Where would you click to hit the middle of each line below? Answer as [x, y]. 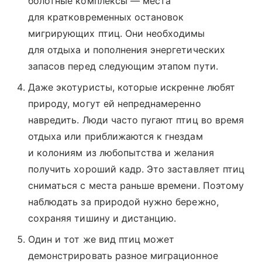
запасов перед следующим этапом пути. [123, 66]
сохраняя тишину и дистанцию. [102, 218]
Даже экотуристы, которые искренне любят [132, 87]
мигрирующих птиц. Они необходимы [117, 33]
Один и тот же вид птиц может [101, 239]
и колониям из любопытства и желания [121, 152]
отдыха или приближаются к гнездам [116, 136]
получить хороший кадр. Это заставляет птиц [137, 169]
